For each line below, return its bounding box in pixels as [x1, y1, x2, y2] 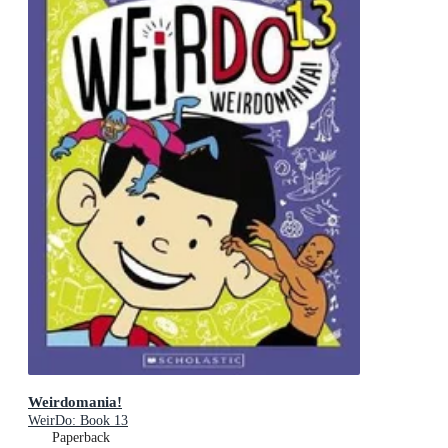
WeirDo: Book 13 [28, 412, 128, 428]
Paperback [52, 429, 110, 445]
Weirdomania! [28, 392, 122, 410]
